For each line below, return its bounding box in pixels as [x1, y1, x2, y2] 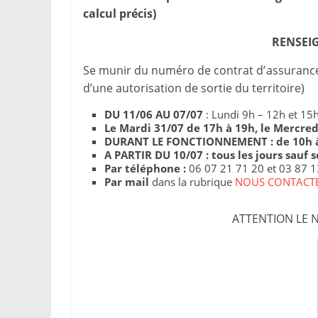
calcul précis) [83, 6, 159, 21]
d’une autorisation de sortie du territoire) [83, 80, 305, 96]
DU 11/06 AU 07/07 [104, 107, 203, 121]
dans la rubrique [149, 175, 235, 189]
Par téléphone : [104, 161, 186, 175]
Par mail [104, 175, 149, 189]
